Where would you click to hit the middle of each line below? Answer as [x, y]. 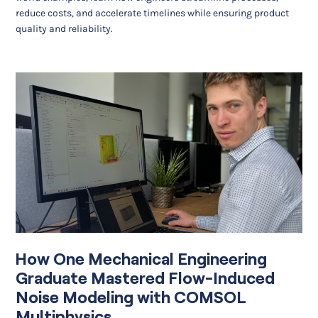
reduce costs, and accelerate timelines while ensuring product [153, 13]
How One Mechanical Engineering [142, 259]
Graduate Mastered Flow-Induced [146, 278]
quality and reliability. [65, 28]
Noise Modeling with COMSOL [131, 297]
